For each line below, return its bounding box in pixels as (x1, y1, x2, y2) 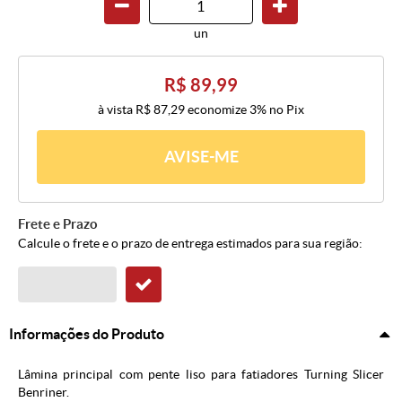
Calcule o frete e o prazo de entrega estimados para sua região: (18, 236, 363, 251)
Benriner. (18, 385, 69, 400)
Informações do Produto (9, 326, 164, 343)
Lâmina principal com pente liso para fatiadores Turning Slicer (18, 367, 384, 382)
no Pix (269, 102, 304, 118)
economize (185, 102, 249, 118)
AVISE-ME (163, 147, 239, 167)
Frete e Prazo (18, 216, 98, 232)
